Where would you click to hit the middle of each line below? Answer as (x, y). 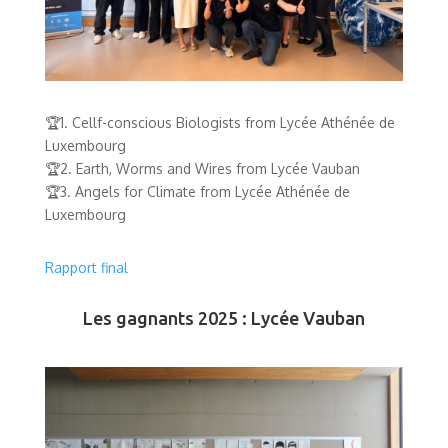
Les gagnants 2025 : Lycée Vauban (223, 317)
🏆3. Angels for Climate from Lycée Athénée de (197, 191)
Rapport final (86, 267)
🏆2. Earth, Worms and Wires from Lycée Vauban (202, 168)
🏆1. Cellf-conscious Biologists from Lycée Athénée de (219, 122)
